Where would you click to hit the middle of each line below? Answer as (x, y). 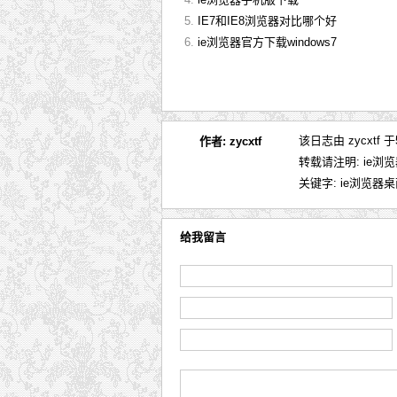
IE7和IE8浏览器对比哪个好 (267, 20)
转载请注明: (331, 161)
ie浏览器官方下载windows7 (267, 42)
